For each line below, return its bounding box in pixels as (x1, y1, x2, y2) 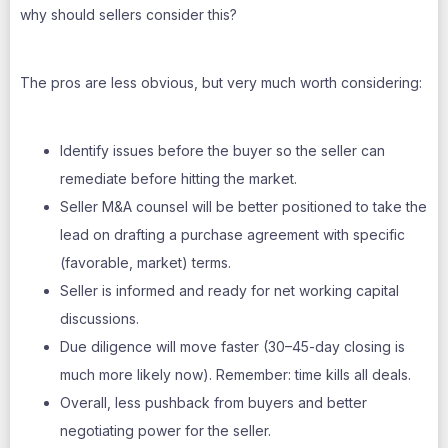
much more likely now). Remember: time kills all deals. (60, 366, 411, 383)
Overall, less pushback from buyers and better (60, 394, 367, 411)
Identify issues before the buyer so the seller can (60, 142, 385, 159)
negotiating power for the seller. (60, 422, 271, 439)
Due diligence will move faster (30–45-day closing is (60, 338, 405, 355)
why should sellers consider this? (20, 6, 237, 23)
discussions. (60, 310, 139, 327)
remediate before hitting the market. (60, 170, 297, 187)
